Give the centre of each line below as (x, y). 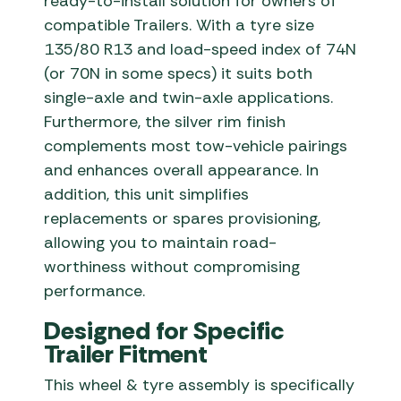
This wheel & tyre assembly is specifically (200, 385)
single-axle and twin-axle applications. (189, 98)
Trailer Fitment (126, 354)
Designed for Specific (164, 331)
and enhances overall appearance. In (182, 171)
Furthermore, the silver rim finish (165, 122)
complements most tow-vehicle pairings (196, 146)
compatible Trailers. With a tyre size (179, 26)
